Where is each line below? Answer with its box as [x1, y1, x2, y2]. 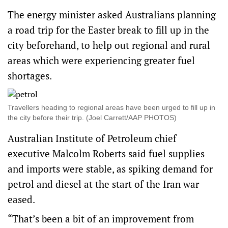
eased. [8, 193, 35, 206]
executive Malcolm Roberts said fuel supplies [8, 147, 205, 160]
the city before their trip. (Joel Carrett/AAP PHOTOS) [8, 113, 177, 122]
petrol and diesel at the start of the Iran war [8, 178, 199, 190]
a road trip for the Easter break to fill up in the [8, 23, 209, 36]
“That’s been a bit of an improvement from [8, 212, 194, 225]
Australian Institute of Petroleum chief [8, 132, 177, 145]
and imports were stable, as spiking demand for [8, 162, 213, 175]
